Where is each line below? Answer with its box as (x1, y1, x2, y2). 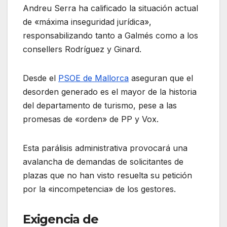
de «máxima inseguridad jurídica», (23, 16, 152, 27)
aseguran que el (129, 72, 193, 83)
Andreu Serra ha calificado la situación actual (23, 3, 198, 13)
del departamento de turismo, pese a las (23, 100, 177, 110)
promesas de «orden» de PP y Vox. (23, 113, 159, 124)
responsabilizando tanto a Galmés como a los (23, 30, 198, 41)
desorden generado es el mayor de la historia (23, 86, 197, 97)
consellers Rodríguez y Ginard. (23, 44, 141, 54)
